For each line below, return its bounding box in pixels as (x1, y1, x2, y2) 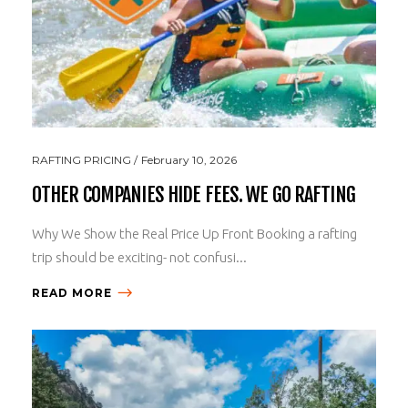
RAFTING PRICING (32, 152, 131, 167)
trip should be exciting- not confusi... (32, 249, 247, 265)
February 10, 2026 (141, 152, 237, 167)
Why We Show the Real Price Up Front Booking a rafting (32, 225, 357, 241)
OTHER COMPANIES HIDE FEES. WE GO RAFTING (32, 181, 355, 207)
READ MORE (32, 285, 112, 300)
